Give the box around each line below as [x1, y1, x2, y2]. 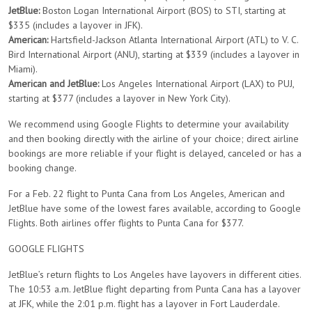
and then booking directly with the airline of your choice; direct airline [8, 132, 299, 145]
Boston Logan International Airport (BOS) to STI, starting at [40, 4, 286, 17]
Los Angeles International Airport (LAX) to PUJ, [99, 77, 294, 90]
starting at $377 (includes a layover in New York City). [8, 92, 231, 104]
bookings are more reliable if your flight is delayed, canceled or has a [8, 147, 302, 159]
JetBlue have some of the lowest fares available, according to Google [8, 202, 301, 214]
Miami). [8, 63, 38, 75]
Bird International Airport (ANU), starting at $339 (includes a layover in [8, 48, 299, 61]
